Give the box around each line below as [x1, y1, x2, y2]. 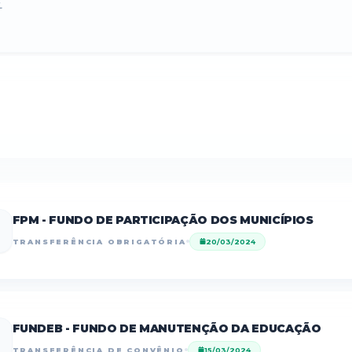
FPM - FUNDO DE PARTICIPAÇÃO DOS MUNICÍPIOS [12, 212, 313, 227]
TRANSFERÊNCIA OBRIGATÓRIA [12, 236, 186, 246]
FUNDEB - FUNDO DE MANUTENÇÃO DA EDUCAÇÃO [12, 321, 321, 335]
